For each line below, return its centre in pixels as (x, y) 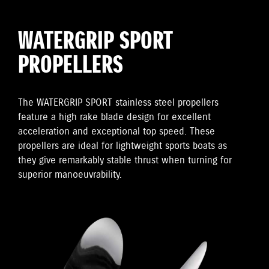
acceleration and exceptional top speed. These (116, 131)
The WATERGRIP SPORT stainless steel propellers (118, 103)
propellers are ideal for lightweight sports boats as (122, 146)
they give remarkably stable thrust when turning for (125, 160)
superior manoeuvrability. (70, 175)
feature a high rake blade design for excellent (114, 117)
